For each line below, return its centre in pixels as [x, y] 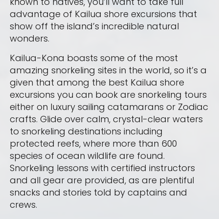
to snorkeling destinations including [86, 131]
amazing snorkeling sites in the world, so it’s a [108, 70]
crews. [23, 205]
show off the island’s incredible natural [94, 26]
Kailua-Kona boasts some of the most [94, 58]
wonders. [30, 39]
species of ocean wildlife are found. [87, 156]
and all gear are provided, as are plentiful [102, 180]
